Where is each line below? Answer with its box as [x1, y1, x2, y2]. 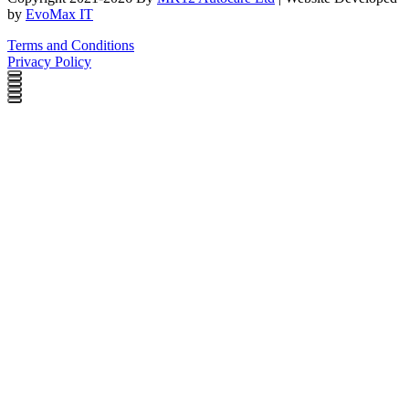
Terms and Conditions [7, 37, 134, 54]
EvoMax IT [26, 6, 93, 23]
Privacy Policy [7, 54, 91, 70]
